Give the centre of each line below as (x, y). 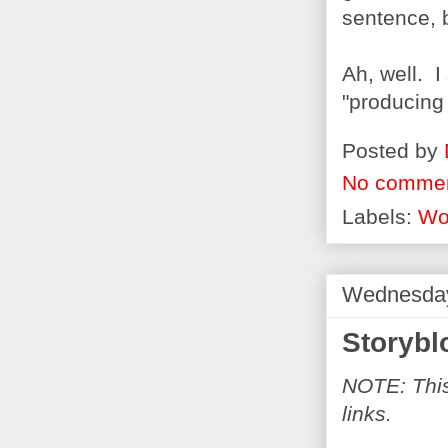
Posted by (393, 151)
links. (367, 414)
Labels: (380, 217)
